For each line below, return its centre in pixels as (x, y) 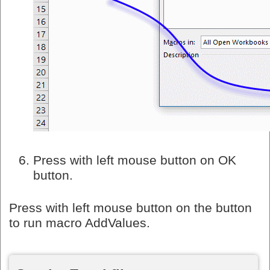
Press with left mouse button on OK (135, 160)
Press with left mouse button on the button (130, 208)
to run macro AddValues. (80, 223)
